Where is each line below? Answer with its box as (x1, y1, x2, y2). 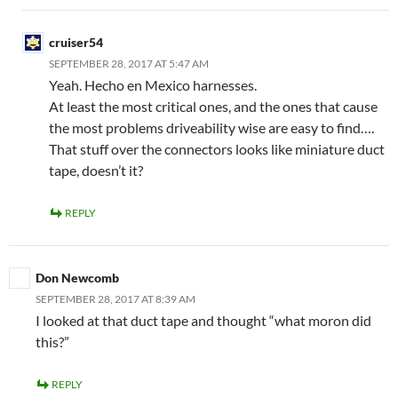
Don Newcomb (36, 270, 119, 285)
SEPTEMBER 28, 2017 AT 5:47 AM (49, 57, 209, 70)
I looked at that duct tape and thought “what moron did (36, 312, 371, 329)
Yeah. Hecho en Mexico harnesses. (49, 76, 257, 93)
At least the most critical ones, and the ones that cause (49, 98, 378, 115)
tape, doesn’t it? (49, 162, 143, 179)
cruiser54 (49, 35, 103, 50)
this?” (36, 333, 69, 350)
